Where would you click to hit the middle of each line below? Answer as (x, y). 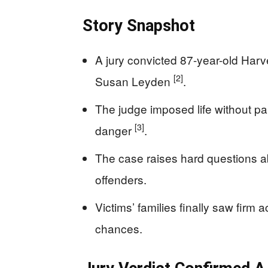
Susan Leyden (134, 81)
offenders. (121, 179)
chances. (119, 228)
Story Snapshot (139, 25)
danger (115, 130)
